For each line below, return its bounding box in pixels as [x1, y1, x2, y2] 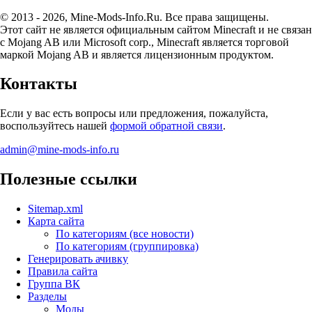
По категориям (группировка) [56, 240, 198, 253]
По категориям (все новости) [56, 228, 194, 240]
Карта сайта [28, 215, 84, 228]
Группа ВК [28, 278, 80, 290]
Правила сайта [28, 265, 97, 278]
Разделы [28, 290, 67, 303]
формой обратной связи [110, 120, 223, 132]
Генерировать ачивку [28, 253, 128, 265]
